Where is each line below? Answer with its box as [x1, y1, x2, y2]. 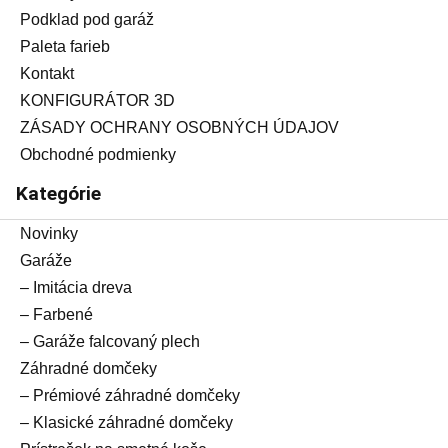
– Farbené [20, 306, 93, 324]
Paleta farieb [20, 38, 110, 56]
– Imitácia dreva [20, 279, 132, 297]
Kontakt [20, 65, 74, 83]
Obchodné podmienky [20, 146, 176, 164]
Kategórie [16, 182, 101, 206]
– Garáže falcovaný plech [20, 333, 200, 351]
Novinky [20, 225, 78, 243]
